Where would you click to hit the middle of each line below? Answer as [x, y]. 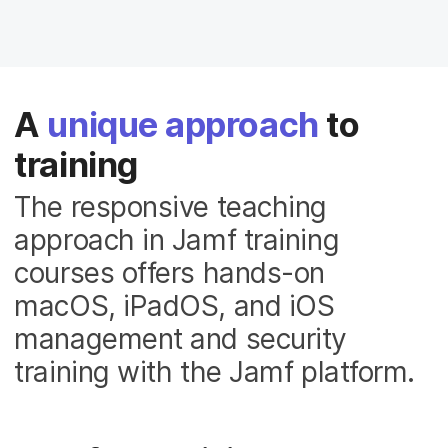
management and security [180, 339]
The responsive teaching [170, 207]
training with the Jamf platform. [214, 372]
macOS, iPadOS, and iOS [174, 306]
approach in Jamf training [177, 240]
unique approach [183, 125]
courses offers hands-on [169, 273]
